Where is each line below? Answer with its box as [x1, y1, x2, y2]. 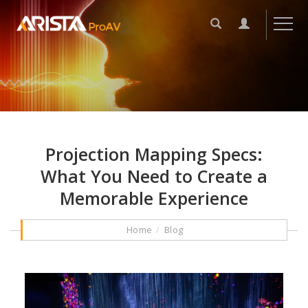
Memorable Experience [60, 186, 248, 210]
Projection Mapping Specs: [45, 142, 263, 166]
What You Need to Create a [41, 164, 267, 188]
